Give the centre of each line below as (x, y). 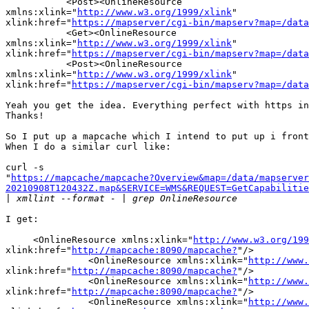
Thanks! (25, 116)
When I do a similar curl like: (88, 147)
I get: (22, 219)
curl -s (28, 168)
